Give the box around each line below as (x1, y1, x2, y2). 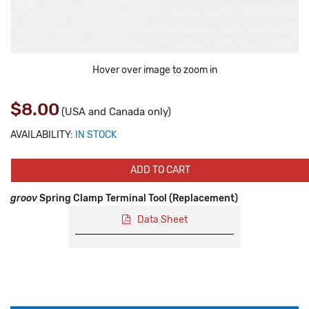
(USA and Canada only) (61, 106, 171, 118)
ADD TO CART (130, 164, 190, 176)
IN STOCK (75, 129, 117, 141)
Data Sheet (137, 214, 188, 226)
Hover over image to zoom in (92, 64, 217, 76)
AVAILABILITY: (10, 129, 73, 141)
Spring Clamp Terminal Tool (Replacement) (37, 192, 238, 204)
